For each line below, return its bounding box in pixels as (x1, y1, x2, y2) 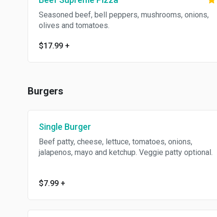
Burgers (28, 85, 63, 97)
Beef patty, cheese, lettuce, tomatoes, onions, (39, 137, 192, 146)
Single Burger (39, 122, 91, 132)
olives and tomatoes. (39, 21, 109, 30)
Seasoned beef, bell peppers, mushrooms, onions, (39, 10, 209, 19)
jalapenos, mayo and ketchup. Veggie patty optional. (39, 148, 213, 157)
